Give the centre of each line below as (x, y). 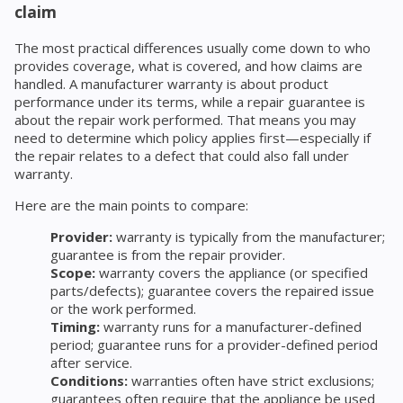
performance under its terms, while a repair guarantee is (190, 102)
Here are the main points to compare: (131, 206)
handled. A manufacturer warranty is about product (171, 84)
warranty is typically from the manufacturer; (249, 237)
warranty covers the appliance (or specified (232, 273)
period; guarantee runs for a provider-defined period (214, 345)
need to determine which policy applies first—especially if (193, 138)
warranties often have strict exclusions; (251, 381)
